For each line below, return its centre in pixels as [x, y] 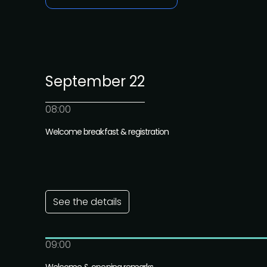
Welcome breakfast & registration [107, 132]
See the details [87, 202]
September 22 [95, 81]
